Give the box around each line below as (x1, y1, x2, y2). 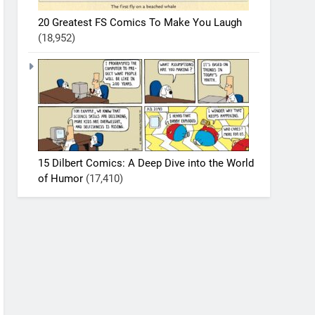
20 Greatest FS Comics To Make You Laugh (38, 15, 243, 29)
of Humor (38, 172, 84, 185)
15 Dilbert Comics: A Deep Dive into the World (38, 156, 255, 169)
